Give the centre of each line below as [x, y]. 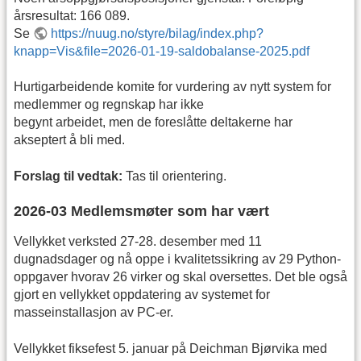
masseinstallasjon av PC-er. [93, 313]
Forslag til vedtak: [68, 176]
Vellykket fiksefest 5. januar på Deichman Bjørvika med [170, 348]
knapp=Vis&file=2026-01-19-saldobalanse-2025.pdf [162, 52]
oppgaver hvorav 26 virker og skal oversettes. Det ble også [180, 277]
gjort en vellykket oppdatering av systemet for [142, 295]
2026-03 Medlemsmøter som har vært [141, 212]
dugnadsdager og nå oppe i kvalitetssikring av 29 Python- [177, 259]
